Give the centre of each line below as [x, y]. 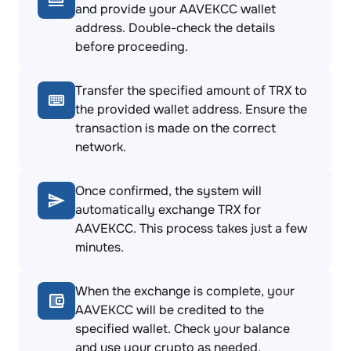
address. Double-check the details [175, 28]
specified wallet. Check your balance [183, 329]
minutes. [100, 247]
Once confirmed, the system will [168, 191]
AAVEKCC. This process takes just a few [191, 228]
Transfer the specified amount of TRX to [191, 90]
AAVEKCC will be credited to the [170, 310]
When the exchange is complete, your [185, 291]
